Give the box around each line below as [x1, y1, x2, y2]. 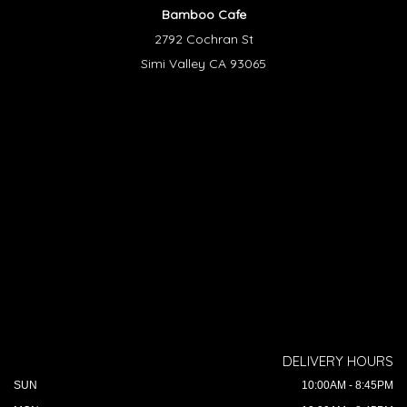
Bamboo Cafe [161, 6, 246, 23]
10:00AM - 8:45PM [302, 379, 393, 392]
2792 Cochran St [154, 31, 253, 47]
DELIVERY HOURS [283, 352, 393, 370]
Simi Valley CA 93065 [141, 55, 266, 72]
